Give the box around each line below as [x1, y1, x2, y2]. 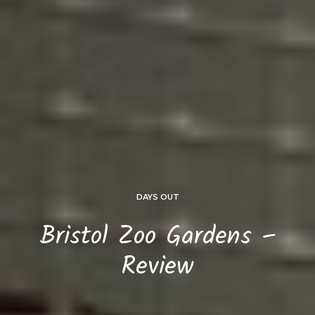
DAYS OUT [136, 192, 179, 202]
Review [121, 247, 194, 288]
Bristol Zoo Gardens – [39, 217, 276, 258]
